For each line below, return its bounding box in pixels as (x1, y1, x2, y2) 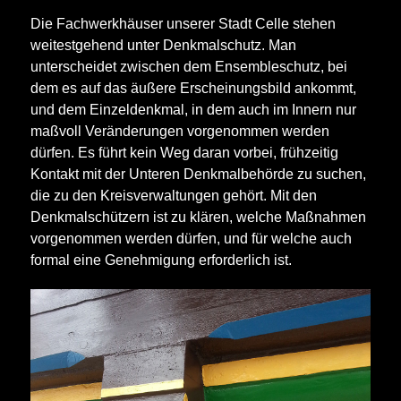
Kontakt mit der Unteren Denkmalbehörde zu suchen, (30, 165, 366, 182)
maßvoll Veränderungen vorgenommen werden (30, 122, 329, 139)
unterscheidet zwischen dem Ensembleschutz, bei (30, 57, 347, 74)
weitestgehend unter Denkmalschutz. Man (30, 36, 296, 53)
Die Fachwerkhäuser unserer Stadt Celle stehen (30, 14, 336, 31)
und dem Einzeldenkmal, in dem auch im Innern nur (30, 100, 356, 117)
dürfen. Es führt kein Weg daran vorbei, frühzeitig (30, 143, 338, 160)
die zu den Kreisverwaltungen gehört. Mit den (30, 186, 317, 203)
